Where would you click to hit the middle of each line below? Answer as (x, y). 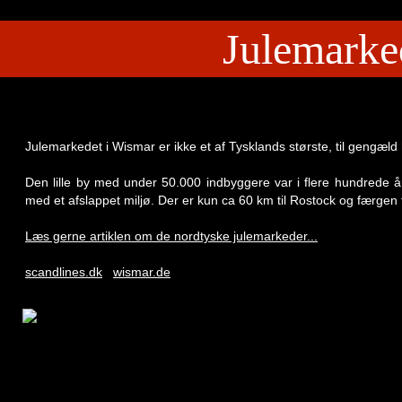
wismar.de (142, 272)
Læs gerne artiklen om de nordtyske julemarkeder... (171, 236)
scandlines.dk (64, 272)
